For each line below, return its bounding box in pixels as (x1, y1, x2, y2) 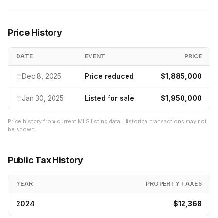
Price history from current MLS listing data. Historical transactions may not (8, 118, 207, 125)
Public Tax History (8, 155, 84, 165)
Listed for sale (85, 94, 134, 102)
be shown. (8, 126, 36, 133)
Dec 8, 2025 (22, 72, 61, 80)
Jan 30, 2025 (22, 94, 64, 102)
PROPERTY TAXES (145, 180, 202, 187)
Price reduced (85, 72, 134, 80)
